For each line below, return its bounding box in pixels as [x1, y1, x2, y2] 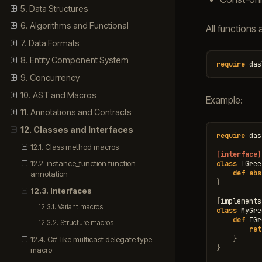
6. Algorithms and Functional [20, 20, 129, 31]
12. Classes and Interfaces [20, 124, 133, 135]
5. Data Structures [20, 3, 88, 13]
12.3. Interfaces [30, 185, 92, 195]
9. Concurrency [20, 73, 80, 82]
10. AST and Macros [20, 89, 96, 100]
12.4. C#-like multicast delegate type [30, 235, 153, 244]
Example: [205, 94, 243, 106]
